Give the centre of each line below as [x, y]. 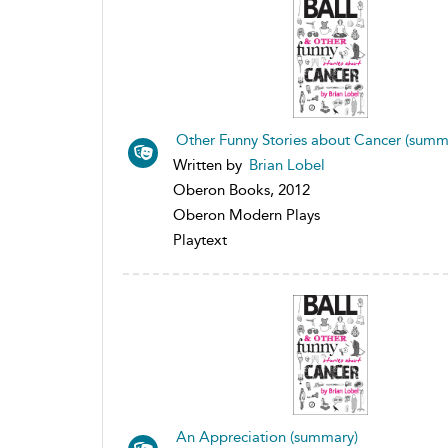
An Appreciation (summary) [267, 436]
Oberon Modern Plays [246, 214]
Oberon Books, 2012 [241, 189]
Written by [209, 164]
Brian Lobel [287, 164]
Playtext [200, 239]
